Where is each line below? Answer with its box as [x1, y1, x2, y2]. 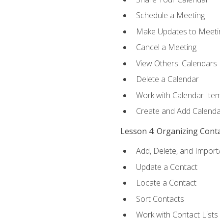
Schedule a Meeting [136, 10, 205, 21]
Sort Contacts [136, 193, 184, 204]
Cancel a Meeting [136, 42, 196, 53]
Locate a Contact [136, 177, 196, 189]
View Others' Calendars [136, 57, 217, 69]
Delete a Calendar [136, 74, 199, 85]
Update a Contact [136, 161, 197, 172]
